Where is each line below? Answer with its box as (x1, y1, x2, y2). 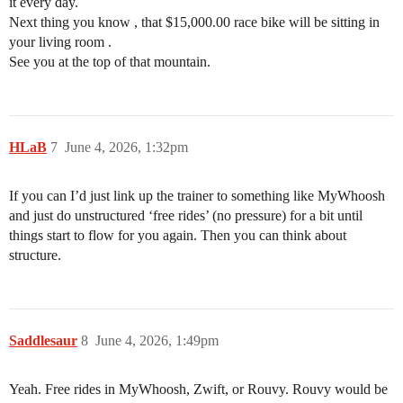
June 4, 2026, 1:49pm (95, 333, 219, 348)
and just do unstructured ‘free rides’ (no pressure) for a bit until (9, 208, 363, 223)
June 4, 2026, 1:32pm (65, 139, 188, 155)
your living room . (9, 34, 112, 49)
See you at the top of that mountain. (9, 54, 210, 69)
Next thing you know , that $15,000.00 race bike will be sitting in (9, 14, 380, 30)
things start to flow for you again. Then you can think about (9, 228, 346, 243)
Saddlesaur (9, 333, 77, 348)
